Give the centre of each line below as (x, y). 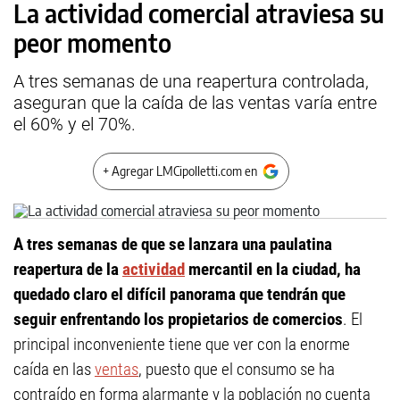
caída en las (54, 369)
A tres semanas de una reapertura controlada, (191, 81)
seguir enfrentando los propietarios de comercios (178, 319)
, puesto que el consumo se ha (237, 369)
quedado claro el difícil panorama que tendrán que (179, 294)
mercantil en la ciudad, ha (273, 269)
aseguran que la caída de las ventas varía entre (195, 103)
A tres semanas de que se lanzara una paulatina (173, 244)
